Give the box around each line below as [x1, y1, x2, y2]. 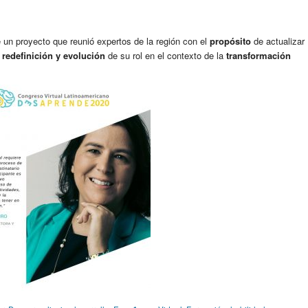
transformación [226, 48, 291, 62]
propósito [210, 34, 251, 47]
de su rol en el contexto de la [105, 48, 226, 62]
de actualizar [251, 34, 305, 47]
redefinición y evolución [2, 48, 105, 62]
